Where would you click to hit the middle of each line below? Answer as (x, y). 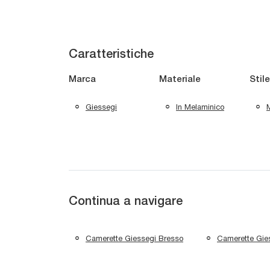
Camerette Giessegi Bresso (134, 238)
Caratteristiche (111, 55)
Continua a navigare (126, 202)
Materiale (180, 80)
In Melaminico (200, 107)
